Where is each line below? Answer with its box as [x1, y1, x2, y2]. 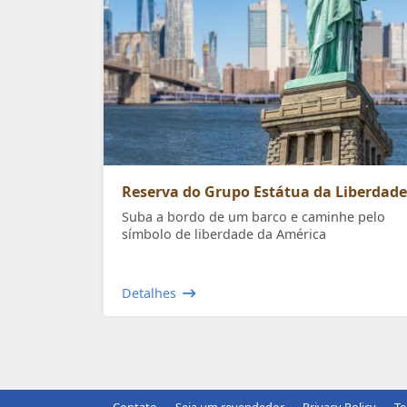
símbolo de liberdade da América [122, 225, 326, 243]
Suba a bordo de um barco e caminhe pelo [122, 208, 385, 226]
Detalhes [122, 284, 176, 303]
